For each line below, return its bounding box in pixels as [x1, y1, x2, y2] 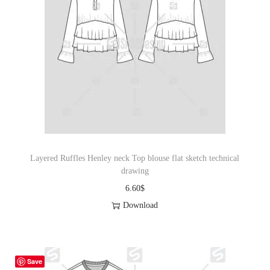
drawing [121, 166, 149, 176]
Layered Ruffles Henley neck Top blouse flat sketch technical [30, 154, 240, 163]
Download [123, 201, 159, 210]
